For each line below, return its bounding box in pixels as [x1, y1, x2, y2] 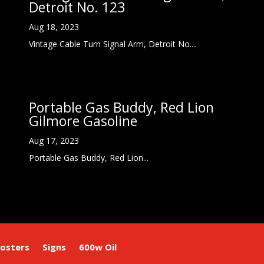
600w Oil [79, 241, 117, 253]
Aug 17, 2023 [29, 135, 80, 147]
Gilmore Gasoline [29, 111, 138, 131]
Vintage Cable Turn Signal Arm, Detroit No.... [29, 38, 197, 50]
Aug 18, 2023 [29, 21, 80, 33]
